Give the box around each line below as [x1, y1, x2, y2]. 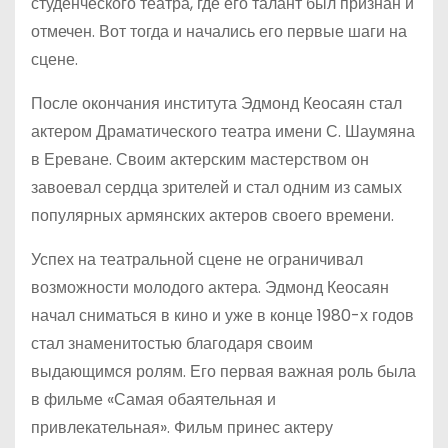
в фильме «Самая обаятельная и [31, 388, 276, 411]
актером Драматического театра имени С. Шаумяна [31, 120, 415, 143]
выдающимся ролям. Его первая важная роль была [31, 360, 416, 383]
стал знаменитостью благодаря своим [31, 332, 313, 355]
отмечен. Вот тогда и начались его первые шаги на [31, 20, 407, 43]
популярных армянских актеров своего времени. [31, 204, 394, 227]
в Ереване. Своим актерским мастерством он [31, 148, 369, 171]
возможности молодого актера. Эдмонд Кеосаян [31, 276, 389, 299]
